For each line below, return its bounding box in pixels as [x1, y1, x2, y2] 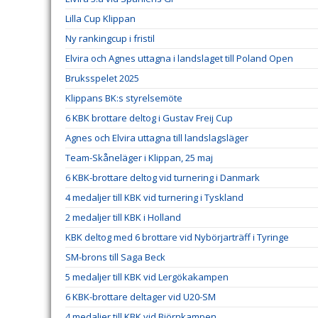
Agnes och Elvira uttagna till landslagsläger [65, 131, 248, 144]
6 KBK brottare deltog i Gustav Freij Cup [65, 111, 233, 124]
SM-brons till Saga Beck [65, 251, 165, 263]
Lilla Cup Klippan [65, 12, 136, 25]
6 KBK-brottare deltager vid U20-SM [65, 290, 216, 303]
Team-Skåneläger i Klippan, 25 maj [65, 151, 213, 164]
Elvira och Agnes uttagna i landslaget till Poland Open [65, 52, 293, 65]
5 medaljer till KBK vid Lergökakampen [65, 270, 229, 283]
